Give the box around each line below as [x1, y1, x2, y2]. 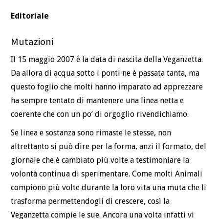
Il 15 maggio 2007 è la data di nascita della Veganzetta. [11, 54, 203, 64]
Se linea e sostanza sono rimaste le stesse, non [11, 128, 172, 137]
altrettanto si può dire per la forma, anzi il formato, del [11, 141, 207, 151]
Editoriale [11, 11, 49, 21]
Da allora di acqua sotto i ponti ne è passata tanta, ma [11, 68, 200, 78]
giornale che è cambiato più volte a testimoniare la [11, 155, 190, 165]
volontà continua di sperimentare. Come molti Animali [11, 169, 203, 178]
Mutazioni [11, 35, 54, 48]
